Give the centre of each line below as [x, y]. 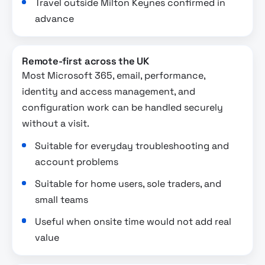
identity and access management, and [109, 92]
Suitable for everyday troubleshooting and [132, 146]
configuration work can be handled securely [122, 108]
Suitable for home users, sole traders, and [128, 184]
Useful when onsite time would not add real [133, 221]
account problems [77, 162]
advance [55, 18]
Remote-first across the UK [85, 62]
